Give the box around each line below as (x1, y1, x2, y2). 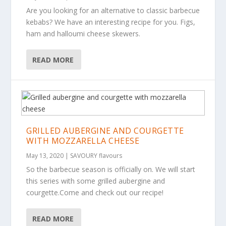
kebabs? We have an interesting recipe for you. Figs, (26, 17, 196, 27)
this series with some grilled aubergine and (26, 176, 165, 186)
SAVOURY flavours (70, 151, 123, 160)
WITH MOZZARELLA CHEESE (26, 135, 140, 146)
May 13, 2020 (26, 151, 64, 160)
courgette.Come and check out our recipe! (26, 188, 164, 197)
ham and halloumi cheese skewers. (26, 29, 141, 38)
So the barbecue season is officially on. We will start (26, 164, 196, 174)
